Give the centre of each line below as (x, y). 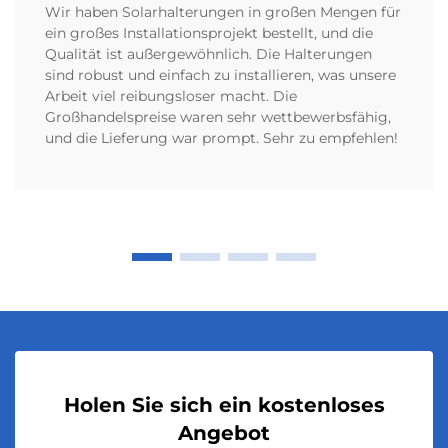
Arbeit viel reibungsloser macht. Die (171, 96)
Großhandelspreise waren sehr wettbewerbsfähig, (218, 117)
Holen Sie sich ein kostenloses (224, 405)
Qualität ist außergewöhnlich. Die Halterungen (208, 54)
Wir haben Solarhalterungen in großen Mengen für (223, 12)
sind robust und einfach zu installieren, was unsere (220, 75)
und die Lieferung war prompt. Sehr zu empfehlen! (221, 138)
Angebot (224, 433)
